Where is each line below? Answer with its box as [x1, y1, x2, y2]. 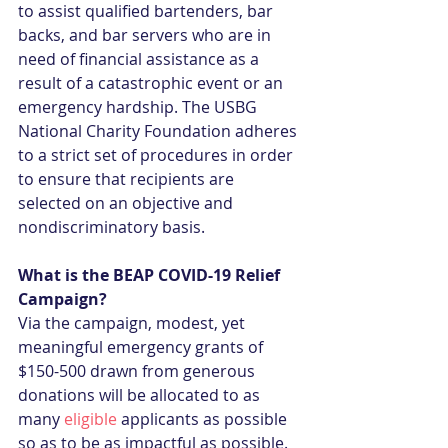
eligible [64, 408, 117, 430]
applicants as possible [117, 408, 291, 430]
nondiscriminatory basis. [18, 216, 205, 238]
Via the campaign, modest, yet [18, 312, 249, 334]
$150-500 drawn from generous [18, 360, 259, 382]
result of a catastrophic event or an [18, 72, 287, 94]
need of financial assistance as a [18, 48, 263, 70]
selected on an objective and [18, 192, 237, 214]
